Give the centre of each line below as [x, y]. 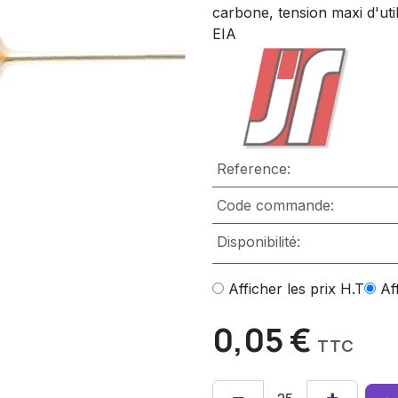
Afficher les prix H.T [296, 289]
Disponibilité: [258, 242]
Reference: [253, 169]
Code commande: [275, 206]
